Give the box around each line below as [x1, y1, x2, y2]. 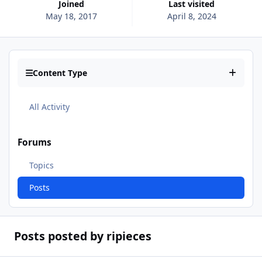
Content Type [33, 67, 87, 79]
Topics [29, 160, 54, 171]
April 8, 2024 [167, 10, 216, 22]
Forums [18, 136, 51, 149]
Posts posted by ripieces [13, 228, 151, 244]
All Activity [29, 101, 70, 112]
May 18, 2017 [46, 10, 98, 22]
